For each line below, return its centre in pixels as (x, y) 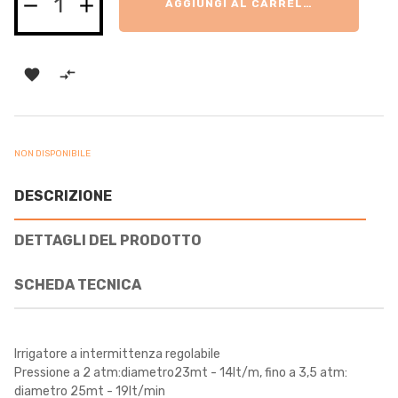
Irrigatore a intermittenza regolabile (117, 354)
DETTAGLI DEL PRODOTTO (108, 240)
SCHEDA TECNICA (78, 284)
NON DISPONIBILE (52, 153)
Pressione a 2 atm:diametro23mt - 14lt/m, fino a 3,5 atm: (181, 372)
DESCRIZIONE (63, 195)
